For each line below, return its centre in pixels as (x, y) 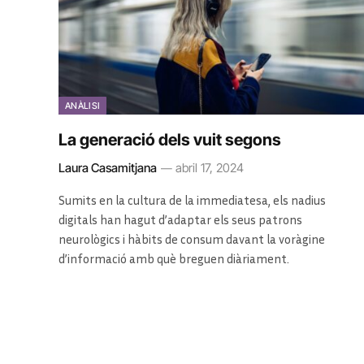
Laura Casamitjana (108, 167)
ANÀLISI (83, 105)
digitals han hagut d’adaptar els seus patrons (180, 219)
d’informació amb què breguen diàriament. (174, 258)
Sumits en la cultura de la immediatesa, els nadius (192, 199)
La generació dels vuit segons (170, 139)
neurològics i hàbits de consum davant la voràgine (192, 238)
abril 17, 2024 (210, 167)
